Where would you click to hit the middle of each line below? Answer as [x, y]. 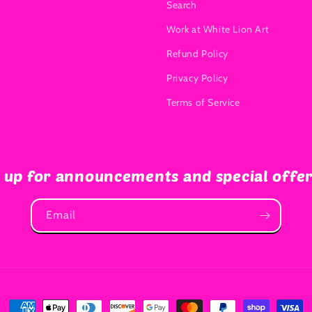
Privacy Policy [197, 78]
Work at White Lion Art [218, 30]
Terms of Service [203, 103]
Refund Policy [197, 54]
